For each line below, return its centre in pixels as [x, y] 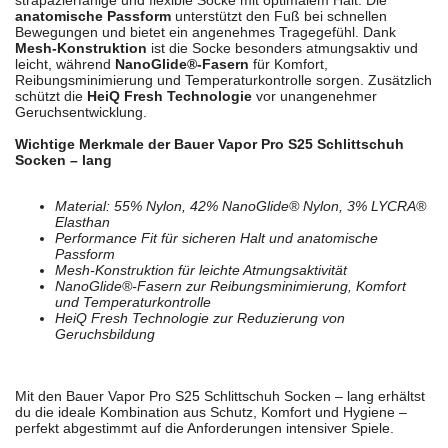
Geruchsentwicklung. [81, 112]
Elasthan [82, 222]
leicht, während [65, 64]
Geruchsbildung [105, 334]
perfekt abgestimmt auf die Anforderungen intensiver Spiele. [204, 428]
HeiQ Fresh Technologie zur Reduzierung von [200, 318]
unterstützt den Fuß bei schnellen [279, 16]
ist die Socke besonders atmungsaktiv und [282, 48]
